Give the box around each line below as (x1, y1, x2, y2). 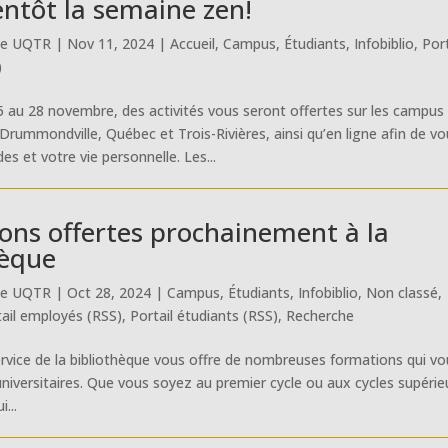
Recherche (286, 305, 355, 325)
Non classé (366, 282, 439, 302)
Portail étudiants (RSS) (130, 305, 279, 325)
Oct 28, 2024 (67, 282, 152, 302)
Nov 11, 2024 (67, 33, 155, 53)
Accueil (170, 33, 216, 53)
